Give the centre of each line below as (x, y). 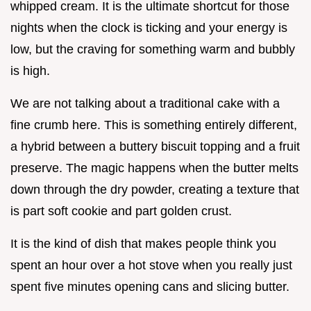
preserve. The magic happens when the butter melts (154, 168)
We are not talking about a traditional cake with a (145, 104)
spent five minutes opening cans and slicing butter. (150, 287)
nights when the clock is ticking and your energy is (149, 28)
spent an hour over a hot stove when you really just (151, 266)
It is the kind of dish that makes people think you (143, 244)
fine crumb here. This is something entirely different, (154, 125)
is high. (30, 71)
